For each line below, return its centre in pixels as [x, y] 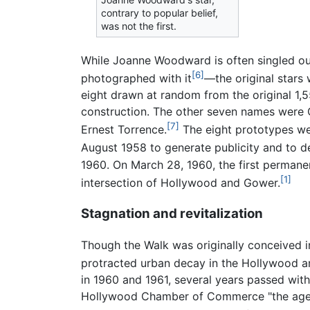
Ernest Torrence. [124, 130]
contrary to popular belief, [160, 12]
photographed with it [136, 79]
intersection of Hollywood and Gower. [181, 183]
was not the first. [139, 26]
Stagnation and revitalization [172, 213]
